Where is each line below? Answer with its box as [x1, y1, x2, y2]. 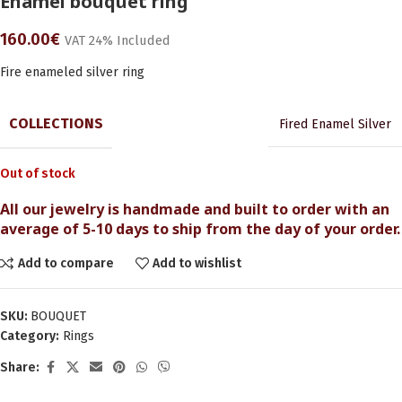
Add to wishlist [153, 255, 242, 271]
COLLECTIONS [9, 115, 103, 132]
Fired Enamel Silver [279, 117, 391, 132]
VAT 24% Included [65, 32, 170, 48]
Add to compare [17, 255, 114, 271]
